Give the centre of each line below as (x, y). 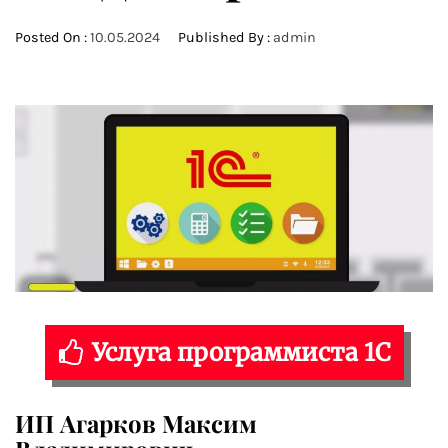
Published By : (224, 37)
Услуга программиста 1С (241, 353)
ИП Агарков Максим (136, 423)
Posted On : (52, 37)
